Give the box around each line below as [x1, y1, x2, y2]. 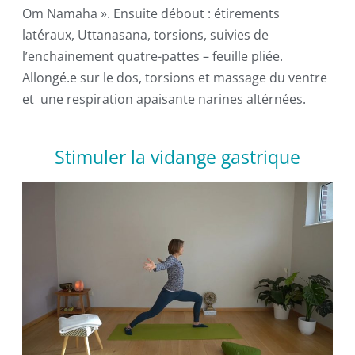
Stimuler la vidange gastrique [55, 144, 300, 170]
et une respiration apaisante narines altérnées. [21, 90, 306, 109]
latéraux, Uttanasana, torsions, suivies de [21, 26, 269, 44]
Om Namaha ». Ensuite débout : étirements [21, 5, 280, 23]
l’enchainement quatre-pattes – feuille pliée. [21, 48, 283, 66]
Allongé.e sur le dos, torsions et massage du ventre [21, 69, 327, 87]
